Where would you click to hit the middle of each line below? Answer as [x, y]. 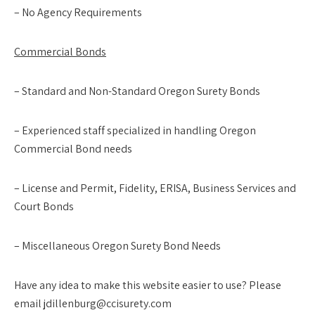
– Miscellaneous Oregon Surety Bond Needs [117, 246]
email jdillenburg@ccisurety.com [93, 303]
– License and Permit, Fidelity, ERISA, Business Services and [155, 188]
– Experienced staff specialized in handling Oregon [135, 130]
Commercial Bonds [60, 52]
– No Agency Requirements [78, 12]
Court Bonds [44, 206]
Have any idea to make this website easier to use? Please [148, 285]
